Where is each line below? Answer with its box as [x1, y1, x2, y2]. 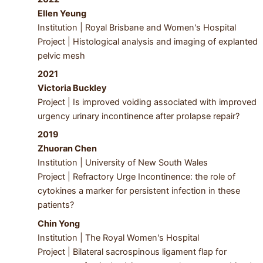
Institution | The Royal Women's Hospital [37, 232, 201, 243]
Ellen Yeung [37, 8, 86, 19]
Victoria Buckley [37, 83, 107, 94]
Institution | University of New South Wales [37, 157, 208, 168]
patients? [37, 200, 74, 211]
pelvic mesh [37, 50, 85, 61]
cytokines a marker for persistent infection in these [37, 186, 240, 197]
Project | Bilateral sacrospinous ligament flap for [37, 246, 227, 257]
